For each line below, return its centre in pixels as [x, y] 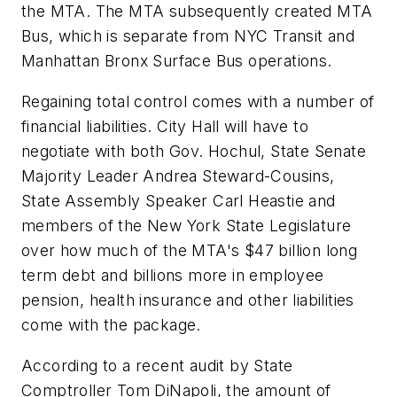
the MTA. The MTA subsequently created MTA [197, 12]
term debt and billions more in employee [173, 276]
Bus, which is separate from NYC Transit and [188, 36]
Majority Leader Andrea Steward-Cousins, [178, 176]
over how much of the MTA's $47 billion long [190, 251]
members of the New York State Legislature [187, 226]
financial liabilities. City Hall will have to [165, 127]
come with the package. [111, 325]
